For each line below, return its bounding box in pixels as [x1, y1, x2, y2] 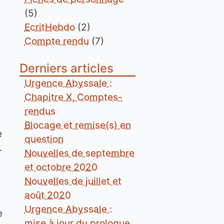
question [24, 133, 63, 145]
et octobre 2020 [24, 161, 97, 173]
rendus [24, 105, 55, 117]
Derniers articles [19, 61, 113, 75]
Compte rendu [24, 35, 89, 47]
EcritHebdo [24, 21, 75, 33]
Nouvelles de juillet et [24, 175, 121, 187]
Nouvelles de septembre [24, 147, 134, 159]
